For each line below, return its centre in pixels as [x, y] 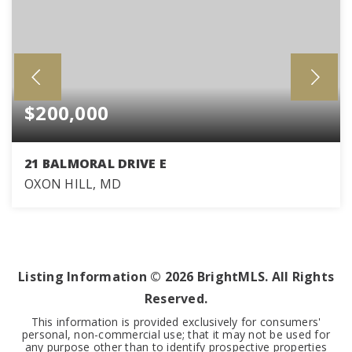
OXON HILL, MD [73, 184]
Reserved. [176, 299]
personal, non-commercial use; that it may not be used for [176, 334]
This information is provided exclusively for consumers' [176, 322]
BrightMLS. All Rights [264, 277]
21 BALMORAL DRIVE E [95, 163]
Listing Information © [92, 277]
